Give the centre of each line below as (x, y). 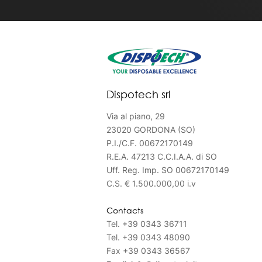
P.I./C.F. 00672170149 (150, 143)
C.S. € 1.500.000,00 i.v (151, 183)
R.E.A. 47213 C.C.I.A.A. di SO (162, 156)
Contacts (125, 210)
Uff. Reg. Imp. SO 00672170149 (168, 170)
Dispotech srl (139, 94)
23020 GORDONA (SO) (151, 129)
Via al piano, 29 (136, 116)
